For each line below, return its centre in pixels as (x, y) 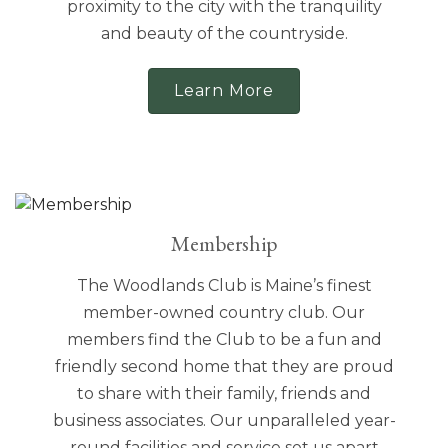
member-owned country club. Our (224, 313)
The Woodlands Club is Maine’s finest (224, 286)
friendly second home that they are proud (224, 367)
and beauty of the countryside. (224, 34)
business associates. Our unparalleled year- (224, 421)
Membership (224, 244)
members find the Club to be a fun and (224, 340)
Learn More (224, 91)
